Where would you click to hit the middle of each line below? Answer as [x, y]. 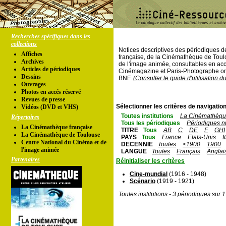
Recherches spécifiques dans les [51, 36]
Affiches [32, 54]
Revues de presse [43, 99]
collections [24, 44]
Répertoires [25, 117]
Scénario [143, 181]
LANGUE [134, 151]
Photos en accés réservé [51, 92]
